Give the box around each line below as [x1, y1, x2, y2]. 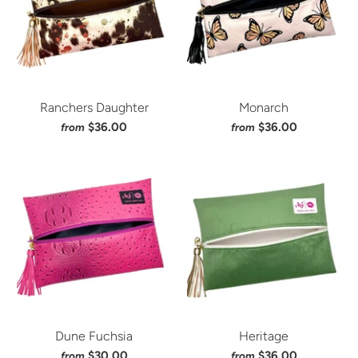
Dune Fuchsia [55, 328, 133, 344]
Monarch [239, 99, 289, 115]
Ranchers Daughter [39, 99, 149, 115]
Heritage [239, 328, 289, 344]
